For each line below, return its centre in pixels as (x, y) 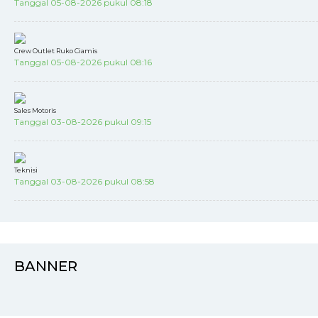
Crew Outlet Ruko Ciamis (56, 51)
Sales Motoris (35, 110)
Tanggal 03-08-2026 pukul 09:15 (83, 122)
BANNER (46, 266)
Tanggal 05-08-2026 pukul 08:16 (83, 62)
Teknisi (26, 170)
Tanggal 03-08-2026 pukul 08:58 (84, 181)
